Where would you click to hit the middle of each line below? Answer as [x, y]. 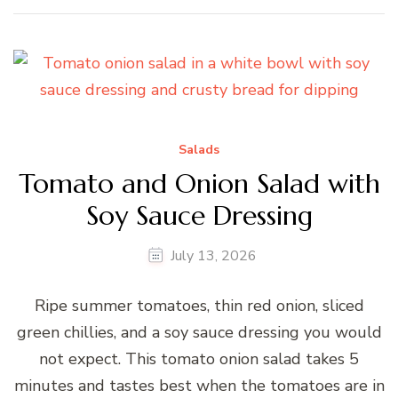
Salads [199, 149]
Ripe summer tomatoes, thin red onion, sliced [199, 305]
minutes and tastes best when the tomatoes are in [199, 385]
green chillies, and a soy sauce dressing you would [199, 332]
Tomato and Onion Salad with [199, 184]
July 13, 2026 [214, 255]
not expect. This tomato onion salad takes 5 [199, 358]
